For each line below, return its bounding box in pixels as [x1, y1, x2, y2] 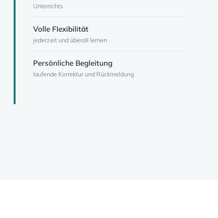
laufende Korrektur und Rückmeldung [33, 70, 134, 78]
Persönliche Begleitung [33, 58, 112, 68]
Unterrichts [33, 2, 63, 10]
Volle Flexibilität [33, 24, 89, 34]
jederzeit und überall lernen [33, 36, 107, 44]
